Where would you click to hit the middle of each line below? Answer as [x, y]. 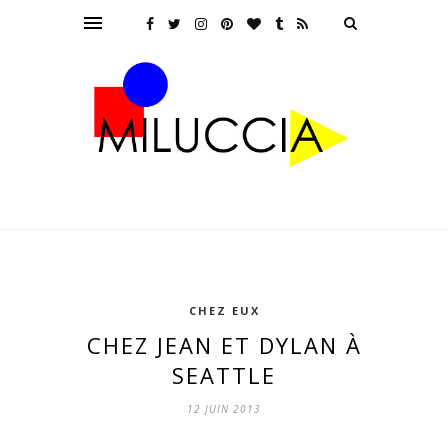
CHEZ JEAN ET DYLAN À [224, 345]
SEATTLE [224, 375]
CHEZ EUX [224, 310]
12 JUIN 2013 [224, 409]
